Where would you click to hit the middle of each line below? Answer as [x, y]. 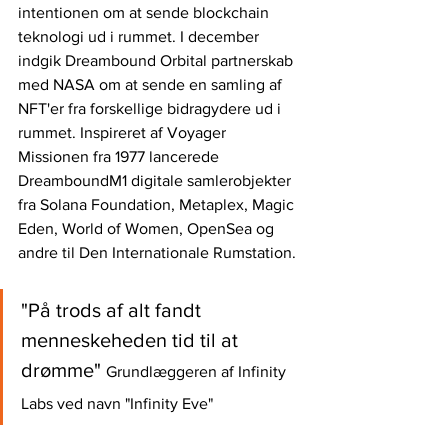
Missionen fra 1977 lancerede [120, 156]
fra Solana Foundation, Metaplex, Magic [158, 204]
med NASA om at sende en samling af [152, 84]
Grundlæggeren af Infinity [198, 371]
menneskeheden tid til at [132, 339]
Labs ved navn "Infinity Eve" [119, 403]
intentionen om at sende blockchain [145, 12]
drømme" [63, 369]
